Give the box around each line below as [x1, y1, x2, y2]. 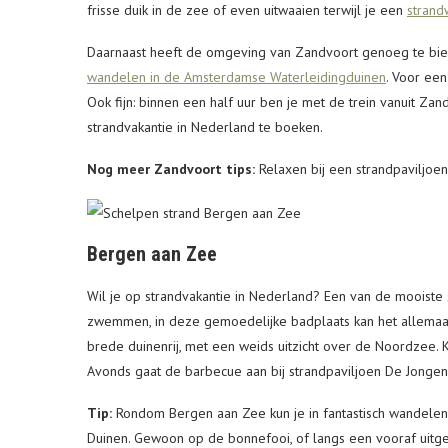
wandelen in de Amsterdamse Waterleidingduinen [87, 68, 386, 87]
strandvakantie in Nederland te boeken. [87, 118, 323, 137]
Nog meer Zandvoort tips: [87, 160, 255, 179]
